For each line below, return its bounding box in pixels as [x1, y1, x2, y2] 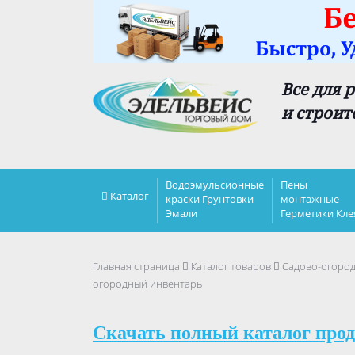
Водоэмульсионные [166, 177, 264, 192]
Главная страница [93, 259, 180, 273]
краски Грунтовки [166, 192, 254, 206]
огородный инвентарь [93, 277, 202, 291]
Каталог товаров [191, 259, 271, 273]
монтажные [281, 192, 339, 206]
